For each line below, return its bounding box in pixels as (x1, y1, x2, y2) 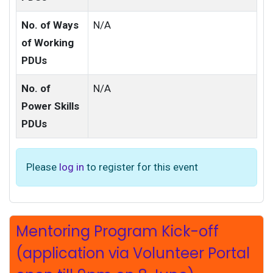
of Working (21, 37, 74, 49)
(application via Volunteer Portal (16, 243, 250, 263)
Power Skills (21, 100, 79, 112)
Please (26, 161, 59, 173)
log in (59, 161, 84, 173)
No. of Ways (21, 19, 79, 31)
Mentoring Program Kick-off (16, 221, 219, 241)
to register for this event (84, 161, 198, 173)
